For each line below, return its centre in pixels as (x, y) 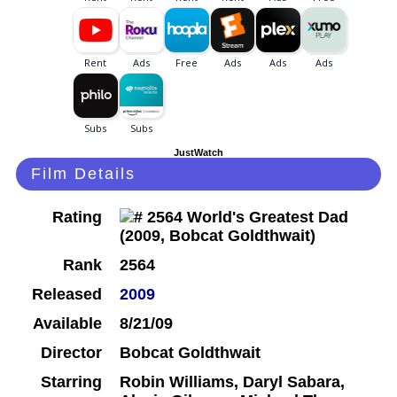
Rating (77, 218)
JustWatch (198, 153)
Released (67, 295)
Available (67, 324)
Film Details (83, 174)
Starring (71, 382)
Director (71, 353)
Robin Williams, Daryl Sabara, (232, 382)
